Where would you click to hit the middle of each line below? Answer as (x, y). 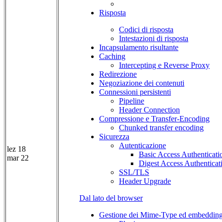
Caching (112, 56)
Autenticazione (142, 146)
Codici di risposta (146, 30)
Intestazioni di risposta (154, 39)
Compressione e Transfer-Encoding (154, 119)
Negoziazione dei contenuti (142, 83)
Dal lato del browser (111, 198)
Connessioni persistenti (135, 92)
